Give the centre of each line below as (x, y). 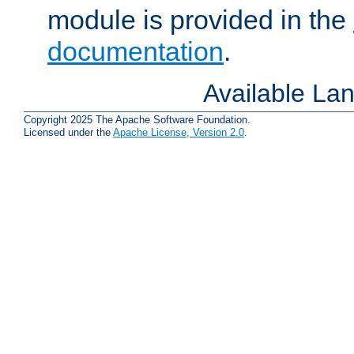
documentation (136, 52)
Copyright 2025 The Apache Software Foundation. (137, 120)
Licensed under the (68, 133)
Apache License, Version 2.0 (179, 133)
